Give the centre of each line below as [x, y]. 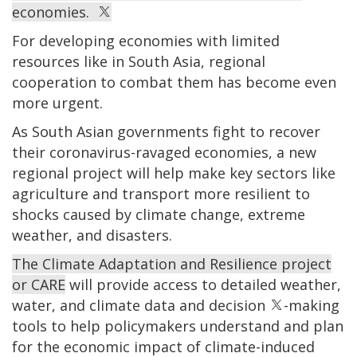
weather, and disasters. [92, 235]
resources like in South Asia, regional [139, 61]
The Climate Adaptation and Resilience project [172, 263]
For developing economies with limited [146, 40]
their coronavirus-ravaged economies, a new [164, 152]
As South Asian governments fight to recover [166, 131]
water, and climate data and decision [141, 305]
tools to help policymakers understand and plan [178, 326]
